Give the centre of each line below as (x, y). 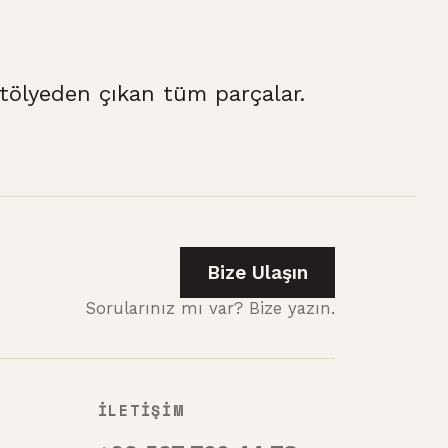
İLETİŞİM (140, 410)
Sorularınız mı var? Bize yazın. (211, 308)
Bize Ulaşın (258, 273)
